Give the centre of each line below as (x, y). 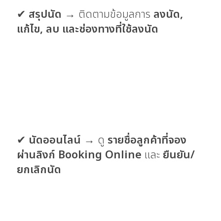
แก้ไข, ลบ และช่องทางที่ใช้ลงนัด (88, 29)
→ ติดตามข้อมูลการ (108, 14)
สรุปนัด (45, 14)
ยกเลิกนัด (39, 170)
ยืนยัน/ (179, 155)
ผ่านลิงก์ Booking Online (79, 155)
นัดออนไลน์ (55, 141)
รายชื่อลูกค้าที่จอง (147, 141)
